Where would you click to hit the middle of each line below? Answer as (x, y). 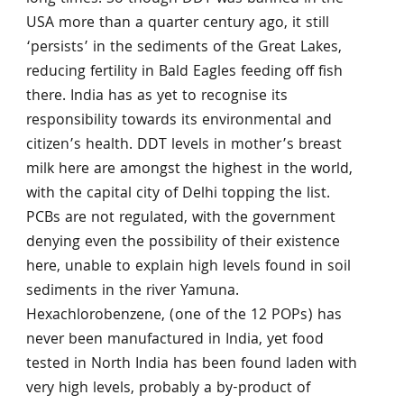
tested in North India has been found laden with (191, 364)
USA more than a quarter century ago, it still (177, 23)
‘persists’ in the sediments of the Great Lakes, (184, 48)
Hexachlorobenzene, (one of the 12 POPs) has (184, 316)
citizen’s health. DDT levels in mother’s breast (184, 145)
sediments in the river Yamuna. (132, 291)
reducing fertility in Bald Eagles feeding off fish (184, 72)
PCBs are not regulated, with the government (180, 218)
